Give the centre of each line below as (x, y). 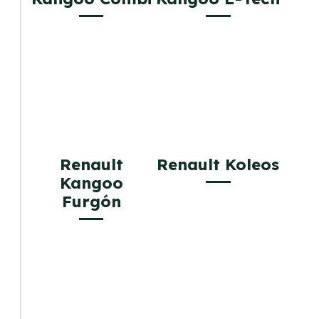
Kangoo (91, 183)
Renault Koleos (218, 164)
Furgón (91, 201)
